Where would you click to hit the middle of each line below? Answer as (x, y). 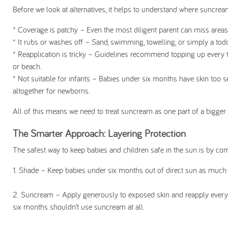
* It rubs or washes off (48, 42)
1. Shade (26, 170)
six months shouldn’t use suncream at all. (79, 207)
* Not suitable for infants (51, 78)
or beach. (27, 66)
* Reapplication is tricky (49, 54)
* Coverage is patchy (45, 30)
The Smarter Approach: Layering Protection (99, 133)
